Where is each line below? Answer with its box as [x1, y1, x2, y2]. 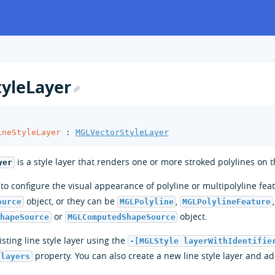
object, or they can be [24, 195, 117, 207]
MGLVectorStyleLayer [75, 127, 169, 137]
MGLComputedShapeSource [67, 212, 176, 222]
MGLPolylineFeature [182, 196, 271, 206]
